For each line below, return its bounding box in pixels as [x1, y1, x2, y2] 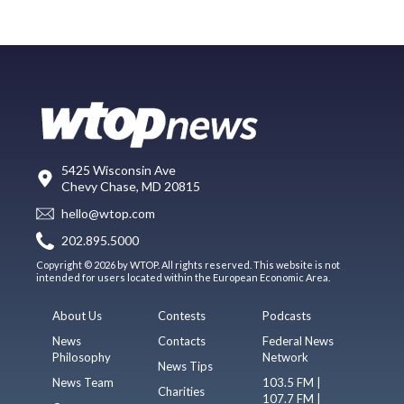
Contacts [157, 334, 206, 349]
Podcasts [262, 308, 312, 324]
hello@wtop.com [61, 206, 155, 222]
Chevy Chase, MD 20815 [61, 179, 200, 195]
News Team [52, 375, 115, 390]
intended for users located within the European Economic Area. [36, 271, 330, 284]
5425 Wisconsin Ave [61, 162, 176, 179]
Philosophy [52, 350, 112, 365]
